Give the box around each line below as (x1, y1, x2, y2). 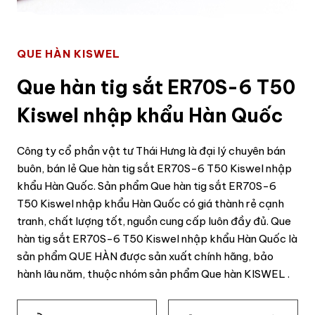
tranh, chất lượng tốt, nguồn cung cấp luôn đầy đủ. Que (17, 214, 291, 228)
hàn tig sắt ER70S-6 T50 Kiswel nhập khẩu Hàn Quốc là (17, 231, 297, 245)
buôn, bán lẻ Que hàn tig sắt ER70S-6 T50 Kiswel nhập (17, 161, 292, 175)
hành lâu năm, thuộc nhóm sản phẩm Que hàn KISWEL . (17, 266, 290, 281)
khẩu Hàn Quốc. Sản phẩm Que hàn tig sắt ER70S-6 (17, 179, 276, 193)
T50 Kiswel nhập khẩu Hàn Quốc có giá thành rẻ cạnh (17, 196, 284, 210)
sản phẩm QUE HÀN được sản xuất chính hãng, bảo (17, 249, 274, 263)
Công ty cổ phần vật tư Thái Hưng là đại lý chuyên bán (17, 143, 285, 157)
